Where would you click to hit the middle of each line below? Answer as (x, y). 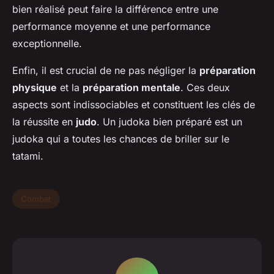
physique (35, 88)
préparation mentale (131, 88)
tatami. (28, 156)
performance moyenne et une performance (111, 27)
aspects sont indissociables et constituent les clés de (134, 105)
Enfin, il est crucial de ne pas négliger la (106, 71)
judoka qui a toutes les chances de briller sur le (121, 139)
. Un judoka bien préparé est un (169, 122)
